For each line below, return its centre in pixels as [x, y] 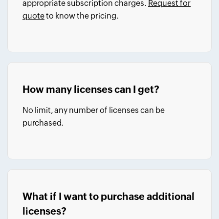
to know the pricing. [82, 16]
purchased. [43, 123]
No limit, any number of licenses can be [94, 110]
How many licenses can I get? [91, 89]
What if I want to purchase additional [109, 196]
